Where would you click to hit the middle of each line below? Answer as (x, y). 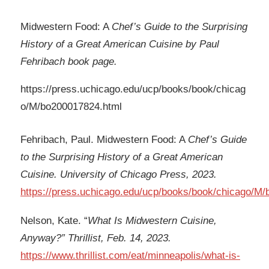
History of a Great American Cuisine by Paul (120, 44)
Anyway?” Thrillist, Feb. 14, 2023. (96, 238)
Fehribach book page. (69, 62)
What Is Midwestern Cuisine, (152, 220)
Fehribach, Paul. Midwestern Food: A (104, 139)
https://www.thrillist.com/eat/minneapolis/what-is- (130, 255)
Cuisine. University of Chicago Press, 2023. (119, 174)
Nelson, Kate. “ (54, 220)
